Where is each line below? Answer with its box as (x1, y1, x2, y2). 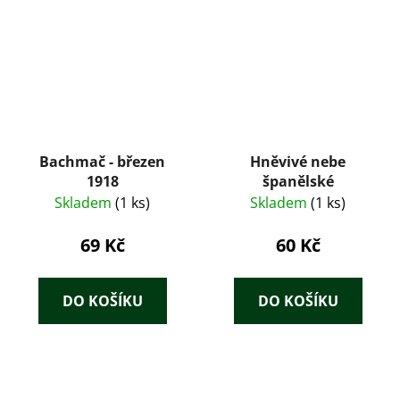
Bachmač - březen (39, 152, 165, 172)
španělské (262, 171, 334, 192)
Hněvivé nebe (250, 152, 346, 172)
